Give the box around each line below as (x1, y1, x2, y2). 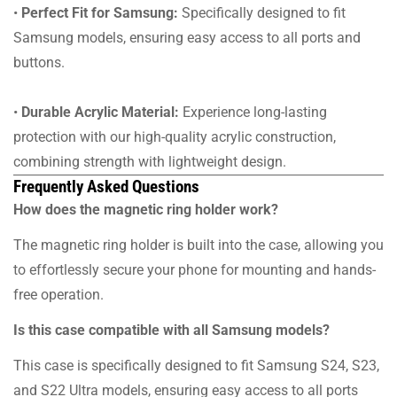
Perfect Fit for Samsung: (21, 4, 178, 21)
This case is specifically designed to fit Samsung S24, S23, (13, 356, 379, 374)
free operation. (13, 285, 104, 303)
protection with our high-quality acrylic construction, (13, 128, 336, 145)
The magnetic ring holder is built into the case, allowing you (13, 236, 384, 253)
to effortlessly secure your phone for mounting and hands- (13, 261, 376, 278)
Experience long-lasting (179, 103, 327, 121)
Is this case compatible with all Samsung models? (13, 321, 330, 339)
